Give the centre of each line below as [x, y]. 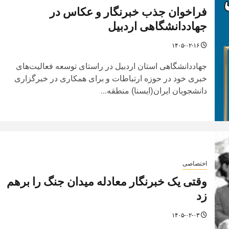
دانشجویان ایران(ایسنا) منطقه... [154, 90]
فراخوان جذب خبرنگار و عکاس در [128, 12]
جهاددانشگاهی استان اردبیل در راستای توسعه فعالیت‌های [111, 66]
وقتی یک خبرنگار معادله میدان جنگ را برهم [107, 181]
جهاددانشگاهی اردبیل [157, 26]
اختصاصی [194, 163]
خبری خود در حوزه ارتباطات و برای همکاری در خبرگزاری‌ [110, 78]
